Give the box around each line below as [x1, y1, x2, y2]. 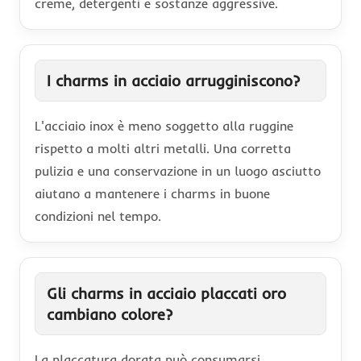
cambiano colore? [47, 304, 172, 324]
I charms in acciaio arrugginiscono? [47, 70, 300, 90]
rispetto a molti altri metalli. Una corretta [35, 139, 291, 156]
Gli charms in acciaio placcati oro [47, 283, 286, 303]
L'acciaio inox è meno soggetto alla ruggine [35, 117, 293, 134]
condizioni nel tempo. [35, 207, 161, 224]
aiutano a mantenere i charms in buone [35, 185, 270, 201]
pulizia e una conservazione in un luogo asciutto [35, 162, 321, 179]
